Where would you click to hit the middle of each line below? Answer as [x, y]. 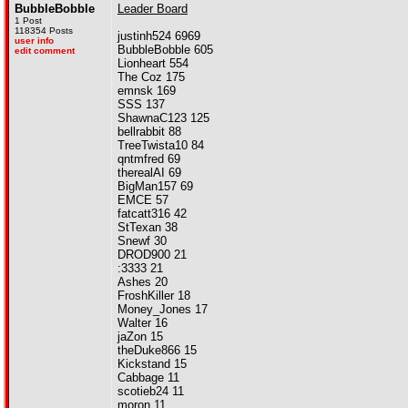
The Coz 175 [151, 77]
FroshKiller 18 [154, 296]
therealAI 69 [149, 173]
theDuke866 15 [157, 350]
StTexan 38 [148, 227]
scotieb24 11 [151, 391]
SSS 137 [141, 104]
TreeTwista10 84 [161, 145]
